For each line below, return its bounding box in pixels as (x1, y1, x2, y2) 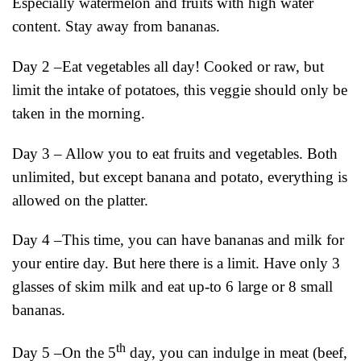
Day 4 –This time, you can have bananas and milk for (12, 231, 344, 249)
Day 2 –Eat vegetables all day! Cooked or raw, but (12, 57, 324, 75)
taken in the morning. (12, 104, 145, 122)
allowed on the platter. (12, 191, 148, 209)
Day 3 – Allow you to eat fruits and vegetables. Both (12, 144, 338, 162)
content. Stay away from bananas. (12, 17, 220, 35)
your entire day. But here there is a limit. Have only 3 (12, 255, 340, 272)
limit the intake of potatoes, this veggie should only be (12, 81, 347, 98)
